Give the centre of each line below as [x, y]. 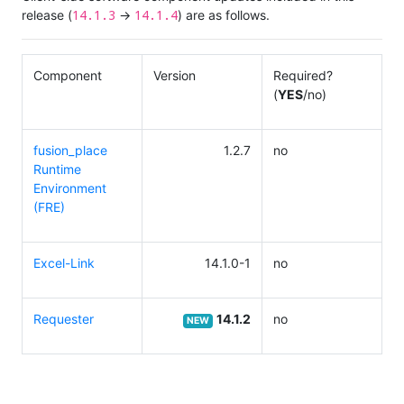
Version [174, 76]
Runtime [57, 170]
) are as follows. [224, 15]
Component [68, 76]
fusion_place [70, 151]
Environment [70, 188]
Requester [64, 319]
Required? [303, 76]
